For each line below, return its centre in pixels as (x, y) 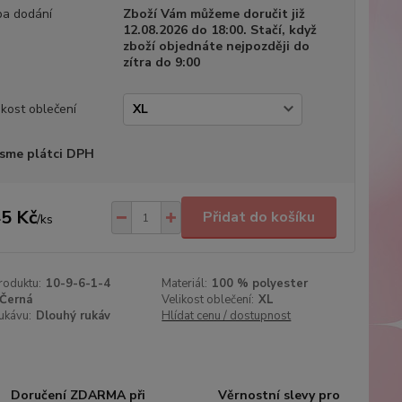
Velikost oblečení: (208, 300)
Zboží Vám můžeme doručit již (214, 14)
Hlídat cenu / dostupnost (227, 316)
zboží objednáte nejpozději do (216, 46)
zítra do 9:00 (161, 62)
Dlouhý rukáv (73, 316)
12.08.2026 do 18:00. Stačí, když (219, 30)
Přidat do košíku (258, 217)
